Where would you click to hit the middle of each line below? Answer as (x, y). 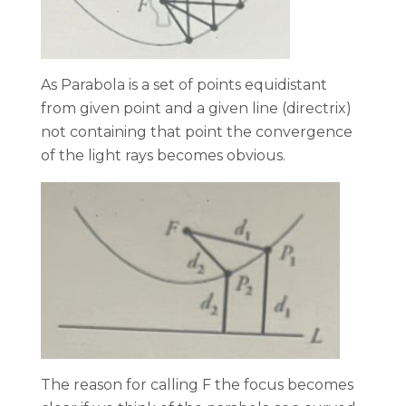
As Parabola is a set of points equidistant (184, 84)
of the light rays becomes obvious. (163, 155)
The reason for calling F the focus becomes (197, 384)
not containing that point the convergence (197, 131)
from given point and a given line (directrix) (196, 108)
